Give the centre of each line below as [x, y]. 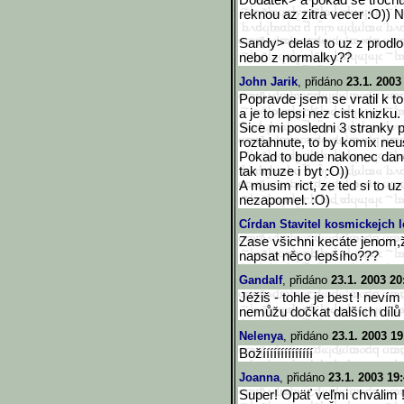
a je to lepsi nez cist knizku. [320, 114]
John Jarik [268, 82]
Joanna [259, 377]
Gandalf [261, 280]
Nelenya [261, 336]
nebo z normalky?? [295, 58]
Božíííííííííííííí [276, 353]
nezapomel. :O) [285, 200]
